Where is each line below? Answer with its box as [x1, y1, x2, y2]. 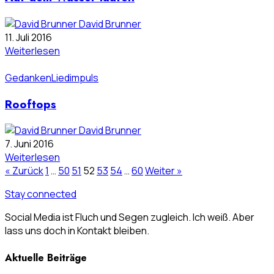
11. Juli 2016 [5, 30, 52, 44]
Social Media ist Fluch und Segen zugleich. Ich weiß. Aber [5, 210, 254, 224]
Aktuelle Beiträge [5, 250, 87, 265]
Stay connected [5, 187, 76, 201]
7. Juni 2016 [5, 137, 54, 151]
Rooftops [5, 95, 56, 113]
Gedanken [5, 70, 51, 84]
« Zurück [5, 164, 43, 178]
